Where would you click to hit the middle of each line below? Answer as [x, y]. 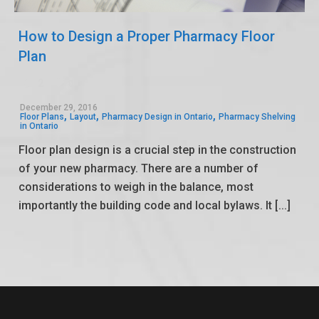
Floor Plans [42, 117]
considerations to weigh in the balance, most [136, 187]
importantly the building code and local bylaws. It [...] [155, 206]
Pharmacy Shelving [257, 117]
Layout [83, 117]
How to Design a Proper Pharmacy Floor [147, 37]
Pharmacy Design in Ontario [157, 117]
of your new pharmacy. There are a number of [138, 169]
